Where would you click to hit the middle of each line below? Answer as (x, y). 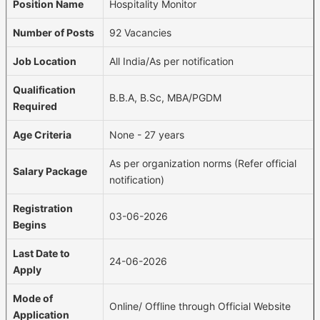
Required (35, 106)
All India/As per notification (171, 61)
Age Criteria (42, 134)
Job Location (45, 61)
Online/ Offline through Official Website (200, 306)
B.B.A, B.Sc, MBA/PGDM (165, 97)
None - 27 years (147, 134)
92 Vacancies (140, 32)
